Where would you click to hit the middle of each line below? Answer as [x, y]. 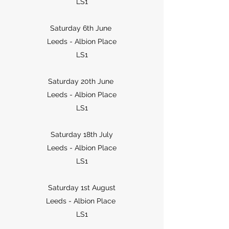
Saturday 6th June [82, 28]
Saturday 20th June [82, 82]
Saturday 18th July [82, 135]
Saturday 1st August [82, 188]
